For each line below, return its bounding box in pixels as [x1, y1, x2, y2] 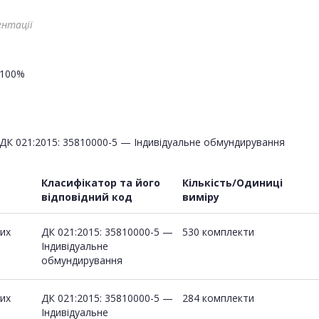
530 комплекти [182, 224, 254, 239]
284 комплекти [182, 291, 254, 305]
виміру [182, 189, 219, 204]
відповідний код [41, 189, 132, 204]
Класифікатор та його [41, 175, 160, 189]
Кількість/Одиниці [182, 175, 283, 189]
